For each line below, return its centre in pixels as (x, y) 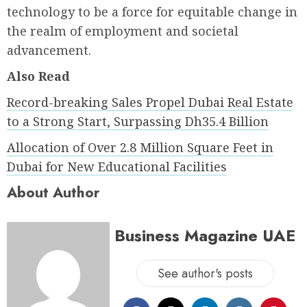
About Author (53, 193)
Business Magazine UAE (205, 235)
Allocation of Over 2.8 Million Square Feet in (140, 148)
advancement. (49, 50)
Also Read (38, 76)
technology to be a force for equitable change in (152, 12)
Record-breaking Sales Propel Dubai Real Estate (150, 102)
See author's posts (205, 273)
